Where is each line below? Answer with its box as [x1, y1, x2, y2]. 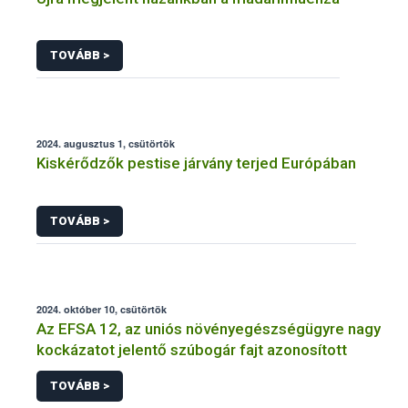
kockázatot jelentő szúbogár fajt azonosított [36, 340, 347, 359]
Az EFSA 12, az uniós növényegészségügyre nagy [36, 319, 381, 338]
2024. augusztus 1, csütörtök [36, 137, 175, 151]
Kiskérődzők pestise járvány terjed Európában [36, 154, 356, 173]
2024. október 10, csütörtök [36, 301, 167, 316]
